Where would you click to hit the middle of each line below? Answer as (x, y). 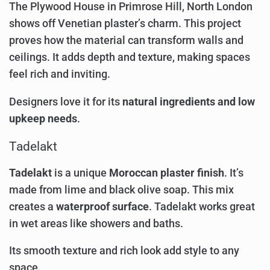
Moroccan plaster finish (167, 173)
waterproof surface (102, 206)
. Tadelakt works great (202, 206)
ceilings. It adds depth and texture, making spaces (130, 58)
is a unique (80, 173)
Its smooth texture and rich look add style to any (124, 251)
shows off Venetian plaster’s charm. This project (125, 24)
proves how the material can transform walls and (126, 41)
